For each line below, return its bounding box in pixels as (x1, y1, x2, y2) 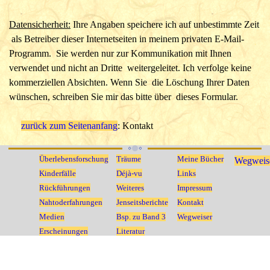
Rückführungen (39, 183, 90, 192)
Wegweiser (177, 212, 212, 221)
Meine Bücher (177, 154, 224, 163)
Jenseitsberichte (116, 198, 168, 207)
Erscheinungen (39, 227, 88, 236)
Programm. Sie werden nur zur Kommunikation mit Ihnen (9, 48, 231, 58)
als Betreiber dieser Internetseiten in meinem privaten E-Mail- (9, 34, 244, 44)
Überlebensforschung (39, 154, 108, 163)
